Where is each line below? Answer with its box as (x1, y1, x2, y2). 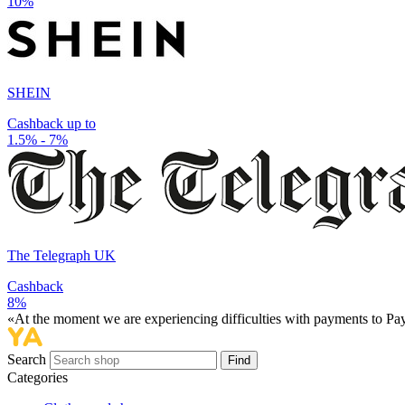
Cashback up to (7, 116, 96, 132)
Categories (7, 370, 68, 386)
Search (7, 352, 50, 368)
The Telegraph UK (7, 248, 116, 264)
